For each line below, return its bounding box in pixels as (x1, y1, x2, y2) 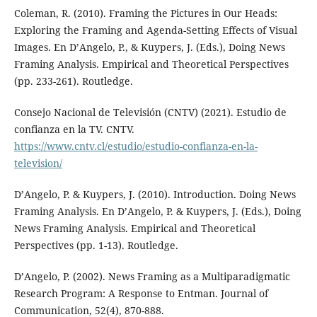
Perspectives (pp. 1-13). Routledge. (13, 238, 178, 253)
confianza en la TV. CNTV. (13, 122, 134, 137)
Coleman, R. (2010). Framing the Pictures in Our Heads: (13, 6, 277, 21)
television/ (13, 156, 62, 171)
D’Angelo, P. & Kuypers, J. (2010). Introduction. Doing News (13, 188, 296, 202)
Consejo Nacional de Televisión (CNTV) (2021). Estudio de (13, 105, 287, 120)
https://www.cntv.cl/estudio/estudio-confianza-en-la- (13, 139, 258, 154)
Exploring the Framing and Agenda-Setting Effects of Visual (13, 23, 297, 38)
